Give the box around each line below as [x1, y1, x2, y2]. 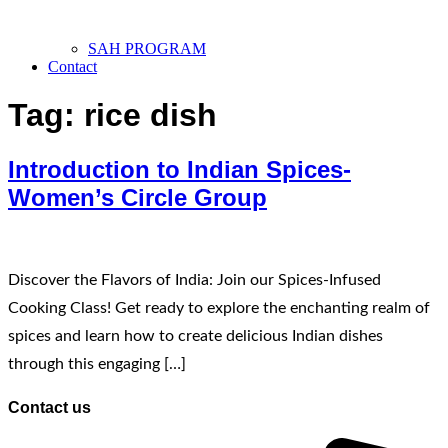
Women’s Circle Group [8, 183, 267, 211]
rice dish [84, 97, 217, 134]
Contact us [8, 398, 91, 416]
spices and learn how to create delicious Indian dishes [8, 327, 383, 344]
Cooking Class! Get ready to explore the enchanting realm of [8, 299, 430, 316]
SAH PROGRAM [88, 39, 206, 57]
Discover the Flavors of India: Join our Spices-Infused [8, 271, 381, 288]
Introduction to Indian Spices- [8, 155, 351, 183]
